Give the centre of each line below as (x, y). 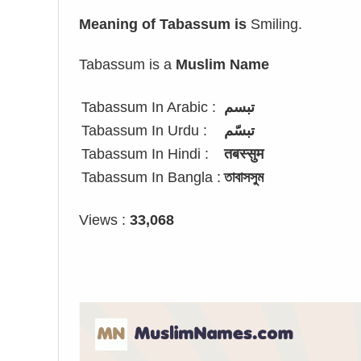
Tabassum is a (127, 64)
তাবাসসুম (244, 177)
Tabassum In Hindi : (145, 154)
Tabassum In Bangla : (151, 177)
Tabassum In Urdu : (144, 131)
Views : (104, 220)
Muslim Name (222, 64)
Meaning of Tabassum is (163, 24)
